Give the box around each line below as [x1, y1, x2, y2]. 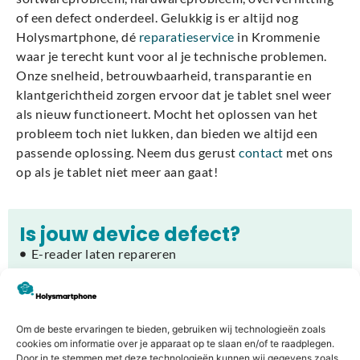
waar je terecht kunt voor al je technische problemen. [16, 48, 327, 63]
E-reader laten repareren [31, 246, 177, 261]
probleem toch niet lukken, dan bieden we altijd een [16, 125, 318, 141]
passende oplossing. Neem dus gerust [16, 145, 239, 160]
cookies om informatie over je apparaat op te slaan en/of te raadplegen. [16, 337, 334, 350]
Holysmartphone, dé [16, 29, 139, 44]
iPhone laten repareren [31, 265, 167, 280]
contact [239, 145, 284, 160]
